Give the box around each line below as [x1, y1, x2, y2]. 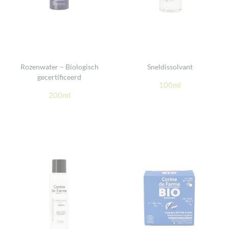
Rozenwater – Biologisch [20, 62, 99, 71]
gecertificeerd [37, 73, 81, 81]
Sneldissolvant [147, 62, 193, 71]
